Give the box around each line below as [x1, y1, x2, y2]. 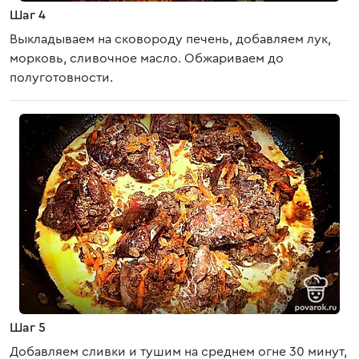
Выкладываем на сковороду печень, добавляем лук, [10, 33, 331, 46]
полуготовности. [10, 71, 113, 84]
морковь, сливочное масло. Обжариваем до [10, 52, 284, 65]
